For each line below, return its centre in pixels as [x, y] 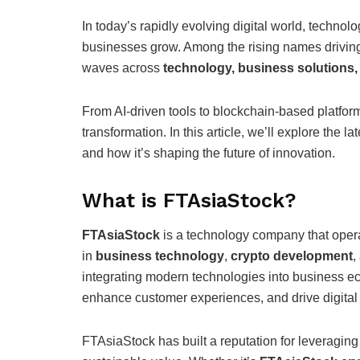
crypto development [292, 256]
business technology [160, 256]
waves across [123, 68]
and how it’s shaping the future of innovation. [209, 153]
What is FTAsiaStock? [189, 201]
